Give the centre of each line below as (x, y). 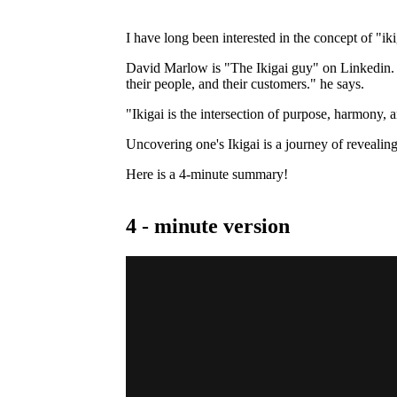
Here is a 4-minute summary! (207, 174)
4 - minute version (208, 226)
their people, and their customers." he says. (245, 83)
